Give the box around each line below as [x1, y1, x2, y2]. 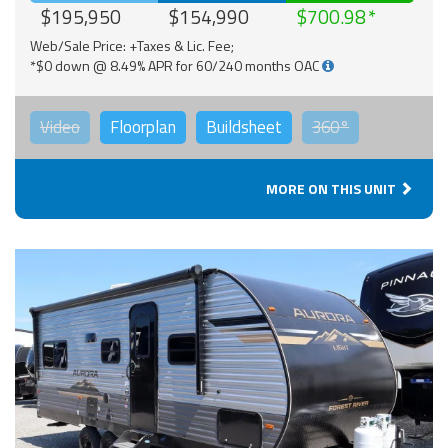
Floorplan [110, 114, 176, 141]
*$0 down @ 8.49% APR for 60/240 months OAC [30, 55, 322, 77]
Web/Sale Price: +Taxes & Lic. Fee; [30, 35, 234, 57]
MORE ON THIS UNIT [266, 178, 399, 200]
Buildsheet [206, 114, 282, 141]
